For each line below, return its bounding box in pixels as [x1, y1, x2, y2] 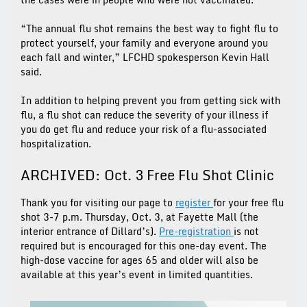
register [175, 195, 213, 211]
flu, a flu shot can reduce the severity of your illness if [21, 107, 268, 123]
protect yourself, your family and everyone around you [21, 35, 268, 51]
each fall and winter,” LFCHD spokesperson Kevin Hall [21, 49, 269, 66]
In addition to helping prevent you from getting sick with [21, 93, 280, 109]
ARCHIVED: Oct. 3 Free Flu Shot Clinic [21, 164, 274, 187]
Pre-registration [159, 223, 234, 240]
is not [234, 223, 259, 240]
